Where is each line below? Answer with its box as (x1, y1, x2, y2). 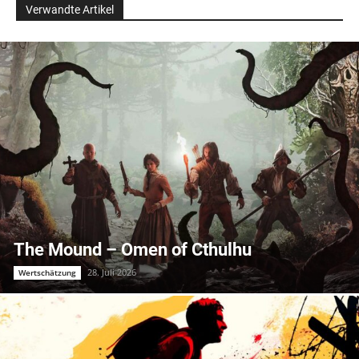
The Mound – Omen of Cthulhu (14, 239, 252, 260)
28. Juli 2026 (87, 265, 136, 278)
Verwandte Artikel (26, 3, 114, 17)
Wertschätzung (18, 266, 76, 278)
